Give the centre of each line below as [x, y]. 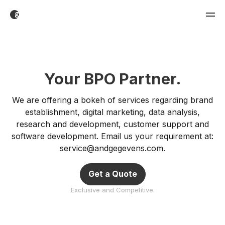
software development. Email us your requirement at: [113, 136]
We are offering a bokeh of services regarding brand [113, 100]
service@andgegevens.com [111, 148]
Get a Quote [113, 174]
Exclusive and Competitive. [113, 190]
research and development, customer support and [113, 124]
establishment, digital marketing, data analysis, [113, 112]
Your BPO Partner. [113, 79]
